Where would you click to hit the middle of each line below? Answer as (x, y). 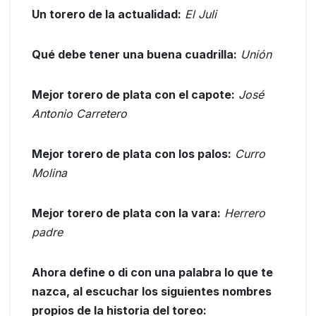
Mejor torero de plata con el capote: (133, 95)
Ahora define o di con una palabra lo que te (152, 273)
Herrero (245, 213)
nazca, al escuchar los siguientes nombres (152, 292)
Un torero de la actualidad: (107, 14)
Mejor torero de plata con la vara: (126, 213)
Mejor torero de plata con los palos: (132, 154)
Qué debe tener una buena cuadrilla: (134, 55)
